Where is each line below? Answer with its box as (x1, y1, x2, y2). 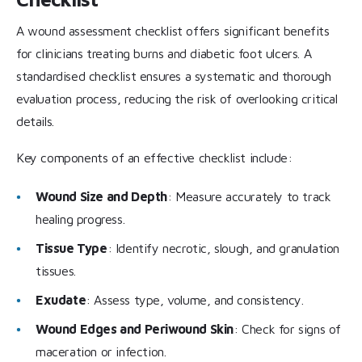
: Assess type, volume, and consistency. (86, 293, 304, 308)
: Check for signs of (234, 322, 341, 337)
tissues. (36, 263, 76, 279)
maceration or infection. (36, 344, 166, 360)
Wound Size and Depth (36, 189, 167, 204)
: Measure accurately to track (167, 189, 331, 204)
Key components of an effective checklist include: (16, 150, 293, 166)
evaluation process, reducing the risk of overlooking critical (16, 90, 338, 106)
